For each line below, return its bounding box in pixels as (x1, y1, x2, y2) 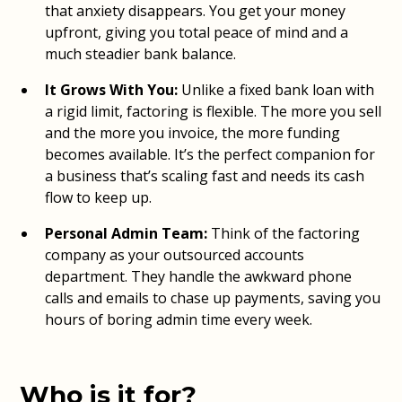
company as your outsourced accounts (45, 245, 305, 265)
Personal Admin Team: (45, 223, 212, 243)
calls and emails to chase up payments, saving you (45, 288, 381, 308)
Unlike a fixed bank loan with (181, 80, 375, 100)
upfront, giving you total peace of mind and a (45, 22, 349, 42)
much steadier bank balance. (45, 44, 237, 64)
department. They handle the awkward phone (45, 267, 353, 286)
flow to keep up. (45, 188, 153, 207)
